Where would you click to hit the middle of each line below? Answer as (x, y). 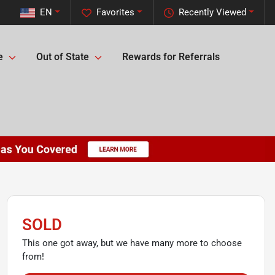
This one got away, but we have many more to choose (132, 243)
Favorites (116, 12)
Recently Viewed (213, 12)
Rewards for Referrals (171, 57)
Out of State (63, 57)
